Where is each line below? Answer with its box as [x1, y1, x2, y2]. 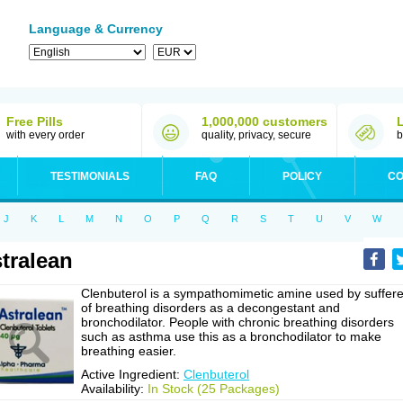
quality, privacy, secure [201, 129, 311, 141]
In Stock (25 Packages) [148, 381, 280, 396]
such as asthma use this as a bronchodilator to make [81, 329, 381, 344]
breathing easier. [81, 344, 176, 358]
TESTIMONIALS [50, 170, 130, 183]
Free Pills [6, 114, 63, 129]
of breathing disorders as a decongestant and [81, 300, 340, 315]
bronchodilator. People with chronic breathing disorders [81, 315, 394, 329]
